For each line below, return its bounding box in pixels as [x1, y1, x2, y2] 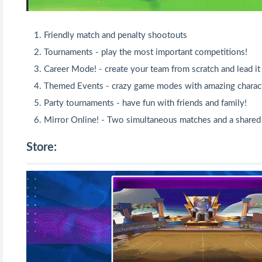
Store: [26, 142, 57, 154]
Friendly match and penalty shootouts [44, 31, 187, 40]
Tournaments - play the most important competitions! [44, 48, 247, 57]
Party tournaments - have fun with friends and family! [44, 99, 247, 108]
